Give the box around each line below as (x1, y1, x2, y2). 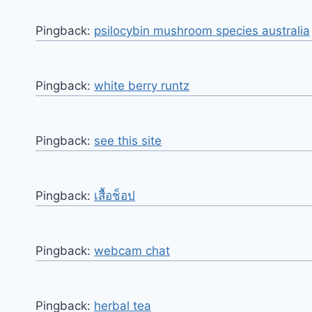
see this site (94, 134, 162, 148)
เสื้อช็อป (94, 189, 135, 203)
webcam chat (94, 244, 170, 258)
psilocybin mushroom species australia (94, 24, 310, 38)
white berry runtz (94, 79, 189, 93)
